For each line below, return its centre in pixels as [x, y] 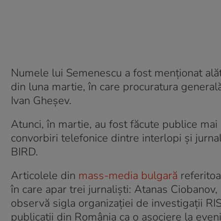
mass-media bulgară [128, 176]
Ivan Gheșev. [43, 101]
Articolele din [45, 176]
